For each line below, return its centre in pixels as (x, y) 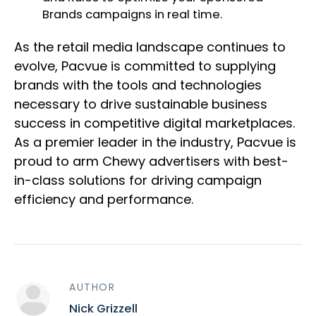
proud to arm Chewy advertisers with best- (151, 162)
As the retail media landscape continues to (150, 47)
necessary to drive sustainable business (141, 104)
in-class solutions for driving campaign (138, 181)
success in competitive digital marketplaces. (154, 123)
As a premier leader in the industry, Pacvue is (155, 142)
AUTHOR (92, 287)
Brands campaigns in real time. (134, 15)
